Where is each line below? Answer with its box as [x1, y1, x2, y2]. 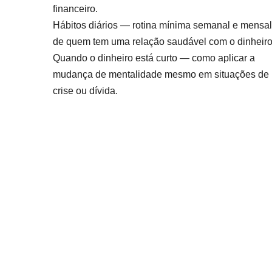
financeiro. [53, 3, 98, 14]
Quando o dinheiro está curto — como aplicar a [53, 52, 255, 63]
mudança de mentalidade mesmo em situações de [53, 69, 269, 80]
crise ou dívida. [53, 85, 118, 96]
